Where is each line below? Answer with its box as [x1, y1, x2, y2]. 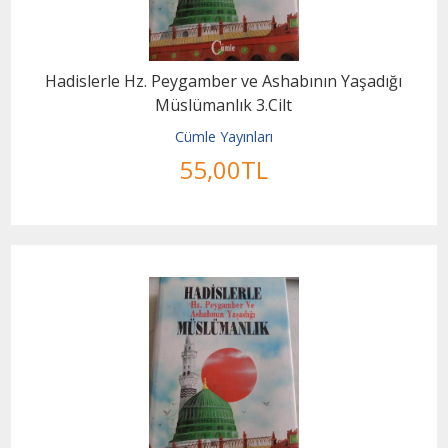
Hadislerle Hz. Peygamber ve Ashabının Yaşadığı [45, 69, 403, 92]
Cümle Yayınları [174, 126, 273, 146]
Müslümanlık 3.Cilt [155, 93, 293, 116]
